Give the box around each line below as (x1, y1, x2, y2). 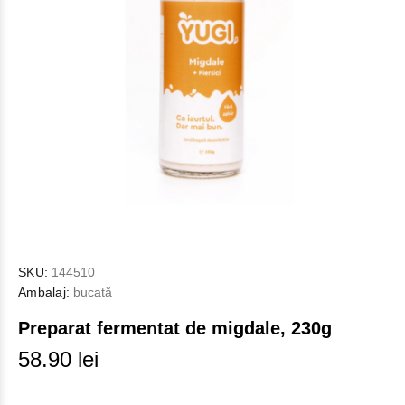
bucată (70, 285, 113, 299)
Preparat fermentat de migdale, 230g (18, 318, 332, 338)
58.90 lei (18, 347, 99, 372)
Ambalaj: (18, 285, 71, 299)
